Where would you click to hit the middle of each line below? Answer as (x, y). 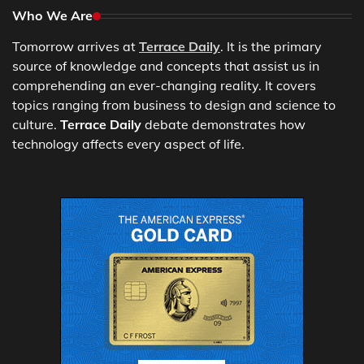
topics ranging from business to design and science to (174, 105)
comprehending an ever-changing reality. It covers (164, 86)
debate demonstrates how (223, 125)
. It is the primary (271, 47)
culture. (36, 125)
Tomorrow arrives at (76, 47)
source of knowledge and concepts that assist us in (166, 66)
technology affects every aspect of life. (128, 144)
